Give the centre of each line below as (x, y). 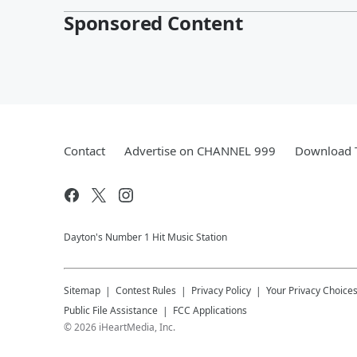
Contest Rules (146, 290)
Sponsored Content (153, 22)
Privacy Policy (221, 290)
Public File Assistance (111, 310)
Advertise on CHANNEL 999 (200, 150)
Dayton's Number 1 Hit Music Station (145, 237)
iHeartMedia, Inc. (137, 327)
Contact (84, 150)
